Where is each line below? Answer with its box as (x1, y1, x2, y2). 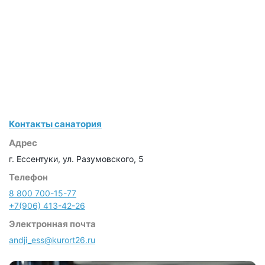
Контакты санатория (9, 118, 102, 130)
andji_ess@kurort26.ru (9, 235, 95, 245)
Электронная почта (9, 218, 96, 230)
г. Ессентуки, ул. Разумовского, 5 (9, 154, 144, 164)
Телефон (9, 172, 48, 183)
